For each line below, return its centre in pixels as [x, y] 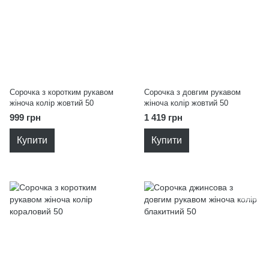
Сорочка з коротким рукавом [62, 92]
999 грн [25, 117]
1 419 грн [163, 117]
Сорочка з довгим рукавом [192, 92]
